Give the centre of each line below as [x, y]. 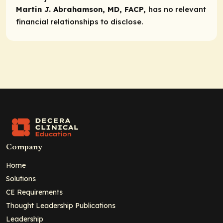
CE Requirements [34, 192]
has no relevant [177, 9]
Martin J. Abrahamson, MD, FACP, [82, 9]
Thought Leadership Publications [61, 206]
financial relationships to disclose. [80, 21]
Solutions [21, 179]
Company [24, 148]
